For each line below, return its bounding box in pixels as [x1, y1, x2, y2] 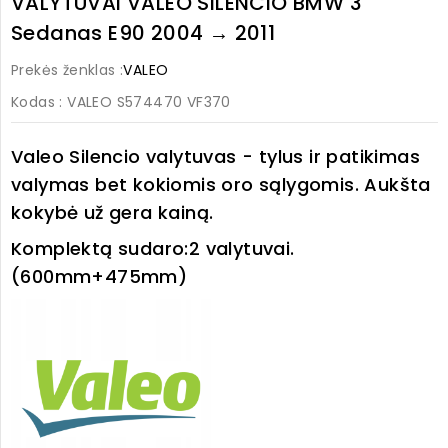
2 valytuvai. [188, 236, 295, 262]
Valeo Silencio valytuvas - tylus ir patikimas [11, 144, 420, 170]
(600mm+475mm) [11, 264, 188, 290]
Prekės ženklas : [11, 60, 124, 81]
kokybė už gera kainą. [11, 200, 219, 226]
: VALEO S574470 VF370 [59, 92, 231, 113]
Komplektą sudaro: [11, 236, 189, 262]
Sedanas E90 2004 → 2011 [11, 19, 276, 48]
